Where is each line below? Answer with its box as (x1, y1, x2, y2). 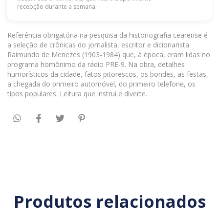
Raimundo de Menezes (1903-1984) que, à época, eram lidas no (7, 49, 210, 59)
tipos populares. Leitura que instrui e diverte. (7, 88, 147, 98)
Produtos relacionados (13, 190, 206, 213)
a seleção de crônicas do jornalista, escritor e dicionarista (7, 40, 189, 49)
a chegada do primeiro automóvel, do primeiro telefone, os (7, 79, 196, 88)
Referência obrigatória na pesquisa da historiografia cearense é (7, 30, 208, 40)
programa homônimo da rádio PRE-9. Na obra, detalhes (7, 59, 185, 69)
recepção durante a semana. (17, 2, 97, 11)
